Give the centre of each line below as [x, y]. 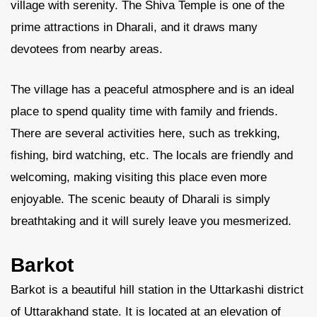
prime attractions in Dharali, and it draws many [134, 27]
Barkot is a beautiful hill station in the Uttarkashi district [157, 290]
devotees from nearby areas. [87, 49]
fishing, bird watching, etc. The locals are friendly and [152, 155]
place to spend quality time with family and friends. [144, 111]
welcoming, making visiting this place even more [139, 177]
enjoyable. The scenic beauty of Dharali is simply [140, 199]
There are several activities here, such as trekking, [145, 133]
